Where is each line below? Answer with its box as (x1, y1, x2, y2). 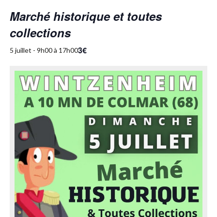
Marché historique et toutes (10, 7, 162, 24)
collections (10, 24, 71, 41)
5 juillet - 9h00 (10, 46, 52, 55)
